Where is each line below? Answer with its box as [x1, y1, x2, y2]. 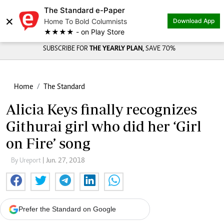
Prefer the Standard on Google [18, 205, 116, 213]
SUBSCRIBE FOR [42, 45, 89, 52]
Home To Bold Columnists [44, 17, 127, 25]
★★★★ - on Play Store [44, 27, 124, 36]
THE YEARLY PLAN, [89, 45, 145, 52]
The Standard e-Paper [44, 5, 125, 15]
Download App [173, 17, 214, 24]
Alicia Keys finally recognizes [6, 101, 197, 117]
